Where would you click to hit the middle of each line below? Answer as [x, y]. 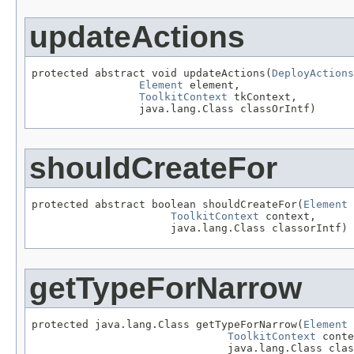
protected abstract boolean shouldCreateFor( [168, 205]
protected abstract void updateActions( [152, 73]
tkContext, [262, 96]
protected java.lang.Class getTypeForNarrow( [168, 324]
